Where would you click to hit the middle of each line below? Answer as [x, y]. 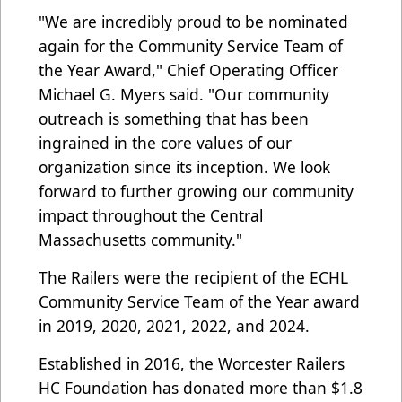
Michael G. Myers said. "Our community [184, 94]
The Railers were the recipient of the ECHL [193, 277]
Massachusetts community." [140, 239]
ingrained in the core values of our [165, 142]
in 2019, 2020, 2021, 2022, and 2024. [174, 325]
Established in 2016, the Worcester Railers [192, 363]
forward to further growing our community [196, 191]
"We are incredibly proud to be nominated [193, 21]
